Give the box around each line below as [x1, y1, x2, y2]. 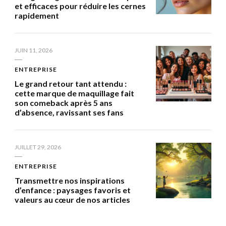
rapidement [15, 10, 59, 20]
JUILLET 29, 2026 [15, 143, 61, 151]
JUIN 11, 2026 [15, 46, 52, 54]
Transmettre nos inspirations [15, 175, 125, 185]
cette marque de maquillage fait [15, 88, 134, 98]
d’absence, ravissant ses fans [15, 107, 124, 117]
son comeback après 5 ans [15, 97, 112, 107]
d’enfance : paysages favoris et [15, 185, 131, 195]
